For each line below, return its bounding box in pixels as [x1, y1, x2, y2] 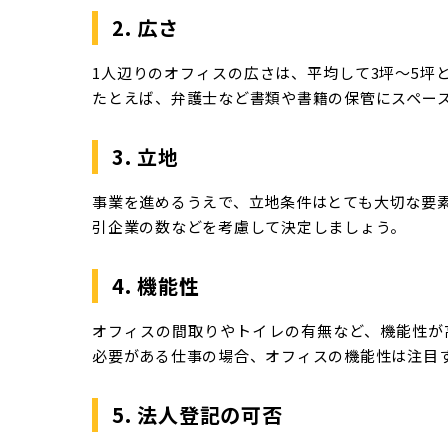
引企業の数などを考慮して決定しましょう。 [92, 216, 406, 238]
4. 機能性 [112, 271, 200, 301]
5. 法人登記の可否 [112, 400, 283, 430]
